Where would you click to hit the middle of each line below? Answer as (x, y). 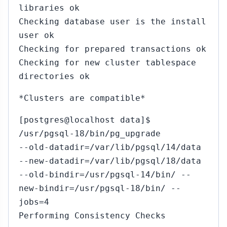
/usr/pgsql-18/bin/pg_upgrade (90, 134)
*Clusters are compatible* (82, 98)
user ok (36, 35)
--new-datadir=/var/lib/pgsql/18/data (110, 161)
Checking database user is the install (112, 22)
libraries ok (49, 8)
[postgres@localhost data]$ (85, 120)
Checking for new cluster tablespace (107, 63)
